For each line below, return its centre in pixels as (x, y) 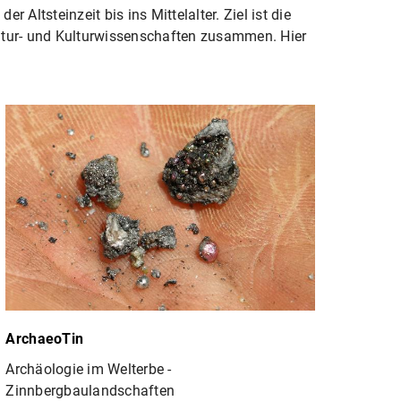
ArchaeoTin (45, 338)
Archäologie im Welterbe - (89, 369)
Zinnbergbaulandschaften (90, 390)
